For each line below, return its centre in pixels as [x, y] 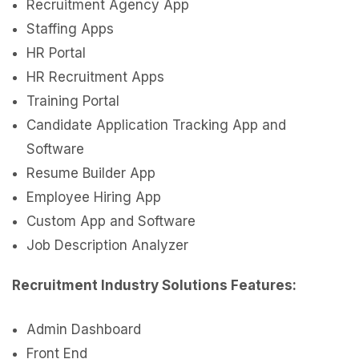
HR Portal [56, 53]
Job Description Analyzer [107, 245]
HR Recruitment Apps [95, 77]
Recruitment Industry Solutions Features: [154, 285]
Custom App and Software [111, 221]
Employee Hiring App [94, 197]
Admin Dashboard [84, 329]
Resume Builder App [91, 173]
